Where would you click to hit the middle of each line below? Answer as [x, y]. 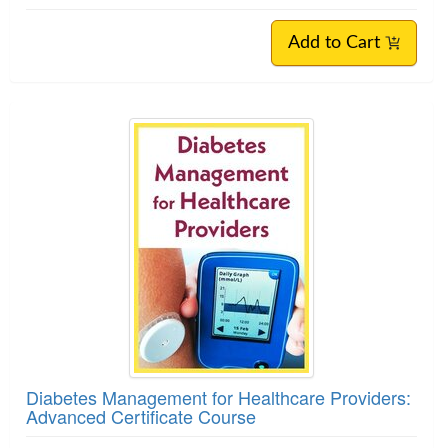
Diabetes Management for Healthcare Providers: [218, 396]
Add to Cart [336, 42]
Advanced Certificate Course [141, 415]
